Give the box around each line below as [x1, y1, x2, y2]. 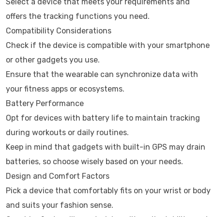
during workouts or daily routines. [6, 128, 129, 137]
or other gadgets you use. [6, 55, 100, 64]
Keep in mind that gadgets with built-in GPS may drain [6, 142, 205, 152]
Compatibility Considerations [6, 26, 111, 35]
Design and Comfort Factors [6, 171, 109, 181]
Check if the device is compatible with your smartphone [6, 41, 210, 50]
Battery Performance [6, 99, 84, 108]
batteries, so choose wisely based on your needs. [6, 157, 183, 166]
